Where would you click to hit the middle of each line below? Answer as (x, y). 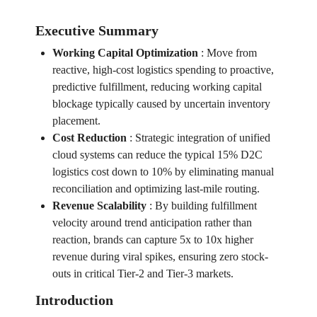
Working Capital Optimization (125, 53)
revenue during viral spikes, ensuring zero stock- (160, 257)
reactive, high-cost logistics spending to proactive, (163, 70)
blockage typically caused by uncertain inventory (161, 104)
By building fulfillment (206, 206)
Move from (231, 53)
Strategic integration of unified (202, 138)
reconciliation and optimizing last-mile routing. (156, 189)
